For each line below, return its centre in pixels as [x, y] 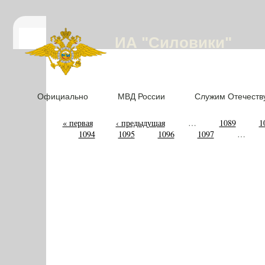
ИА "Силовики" [173, 43]
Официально [63, 96]
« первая [77, 123]
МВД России [141, 96]
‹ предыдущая [140, 123]
